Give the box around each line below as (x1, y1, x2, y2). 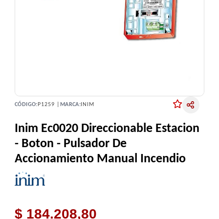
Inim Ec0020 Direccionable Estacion (15, 122, 199, 135)
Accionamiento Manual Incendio (15, 152, 186, 166)
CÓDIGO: (15, 102, 38, 108)
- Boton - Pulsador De (15, 137, 127, 151)
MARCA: (60, 102, 81, 108)
